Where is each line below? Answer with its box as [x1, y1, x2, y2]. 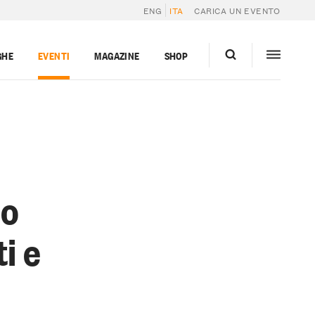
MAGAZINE [94, 47, 140, 63]
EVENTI [37, 47, 70, 63]
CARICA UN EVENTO [194, 3, 281, 17]
